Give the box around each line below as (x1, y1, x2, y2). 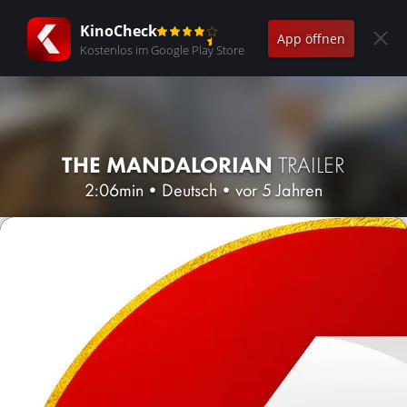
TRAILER (278, 150, 345, 180)
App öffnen (277, 29, 345, 47)
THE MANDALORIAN (62, 150, 278, 180)
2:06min (84, 178, 144, 202)
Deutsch (162, 178, 217, 202)
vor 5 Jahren (235, 178, 323, 202)
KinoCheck (80, 20, 157, 41)
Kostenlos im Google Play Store (80, 41, 244, 58)
